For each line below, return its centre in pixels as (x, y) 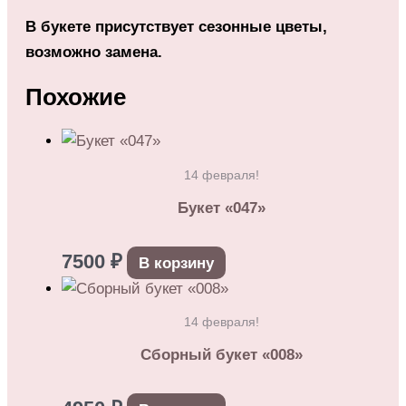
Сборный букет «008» (221, 355)
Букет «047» (221, 208)
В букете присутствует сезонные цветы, (176, 27)
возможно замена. (94, 53)
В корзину (176, 263)
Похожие (76, 97)
